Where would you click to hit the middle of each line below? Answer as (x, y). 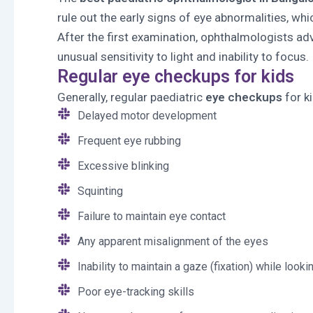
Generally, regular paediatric (131, 97)
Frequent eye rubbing (129, 141)
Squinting (100, 191)
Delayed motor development (147, 116)
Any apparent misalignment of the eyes (173, 241)
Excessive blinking (123, 166)
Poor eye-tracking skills (136, 292)
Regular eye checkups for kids (176, 77)
